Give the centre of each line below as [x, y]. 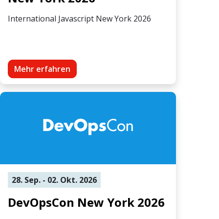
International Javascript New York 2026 [79, 18]
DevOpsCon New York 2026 [86, 202]
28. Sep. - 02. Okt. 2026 [54, 180]
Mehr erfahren [42, 69]
